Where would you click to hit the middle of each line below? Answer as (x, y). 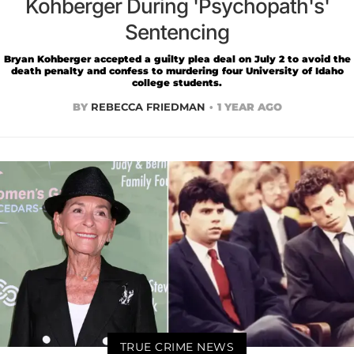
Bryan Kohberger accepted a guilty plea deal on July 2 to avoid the (177, 59)
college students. (177, 83)
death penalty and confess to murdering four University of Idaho (177, 71)
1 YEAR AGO (249, 107)
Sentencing (177, 32)
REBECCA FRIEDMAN (148, 107)
